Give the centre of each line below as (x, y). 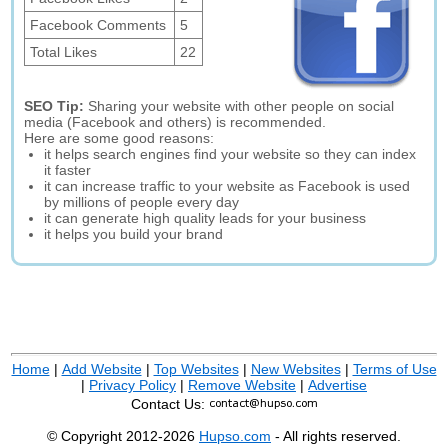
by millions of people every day (142, 202)
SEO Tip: (56, 106)
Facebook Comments (98, 25)
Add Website (101, 369)
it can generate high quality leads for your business (205, 218)
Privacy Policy (132, 385)
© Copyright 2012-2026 (123, 436)
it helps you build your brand (134, 234)
